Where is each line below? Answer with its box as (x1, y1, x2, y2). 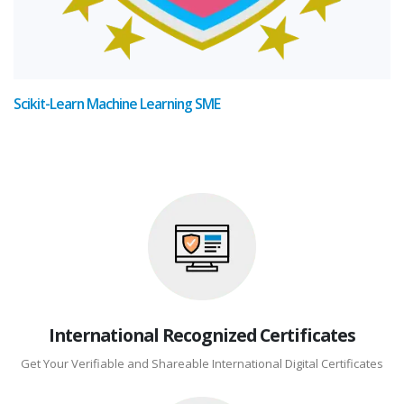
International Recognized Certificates (49, 323, 355, 348)
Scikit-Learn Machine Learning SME (14, 93, 220, 114)
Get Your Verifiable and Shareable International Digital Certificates (21, 355, 383, 372)
